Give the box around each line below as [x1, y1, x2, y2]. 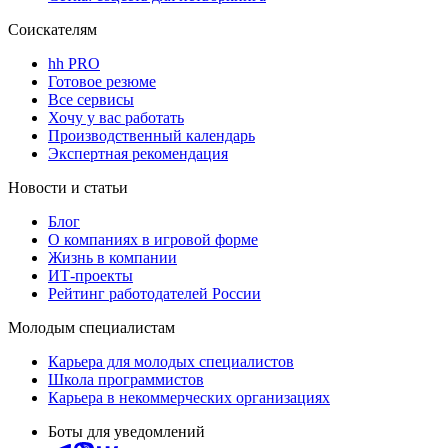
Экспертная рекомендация [48, 144, 228, 162]
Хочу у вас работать [48, 108, 184, 126]
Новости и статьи [8, 178, 128, 196]
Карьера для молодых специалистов [48, 352, 294, 370]
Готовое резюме [48, 72, 156, 90]
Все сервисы [48, 90, 134, 108]
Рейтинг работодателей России [48, 284, 261, 302]
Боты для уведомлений [48, 422, 205, 440]
